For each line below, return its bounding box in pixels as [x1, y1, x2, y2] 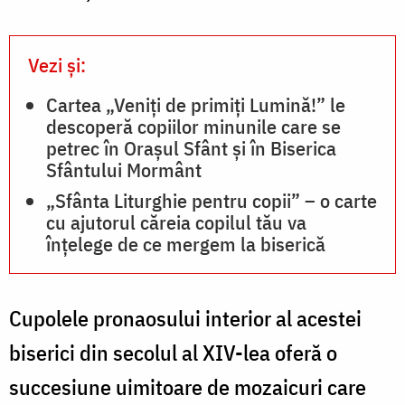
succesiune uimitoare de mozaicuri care [9, 372, 366, 401]
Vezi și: [28, 51, 86, 78]
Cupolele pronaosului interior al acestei [9, 303, 362, 333]
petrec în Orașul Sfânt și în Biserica [46, 134, 336, 161]
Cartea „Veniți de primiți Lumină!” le [46, 90, 345, 118]
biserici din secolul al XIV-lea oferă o [9, 337, 337, 367]
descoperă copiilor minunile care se [46, 112, 341, 139]
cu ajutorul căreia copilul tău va [46, 208, 306, 235]
